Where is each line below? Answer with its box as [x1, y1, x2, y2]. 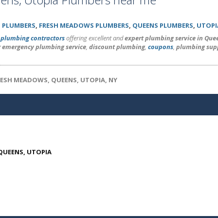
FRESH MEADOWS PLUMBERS [39, 21, 129, 30]
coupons [148, 42, 173, 51]
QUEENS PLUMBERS [132, 21, 193, 30]
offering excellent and [65, 34, 125, 42]
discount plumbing [89, 42, 145, 51]
